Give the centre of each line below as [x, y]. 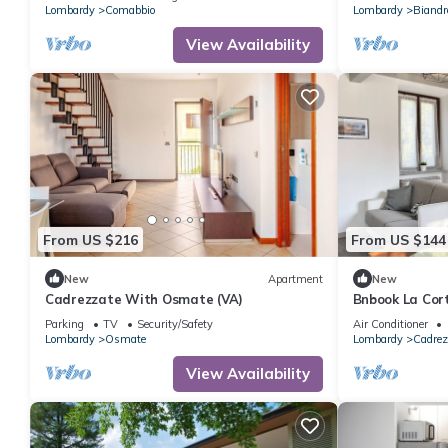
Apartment [295, 278]
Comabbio [130, 9]
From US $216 [90, 239]
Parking [64, 324]
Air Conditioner [390, 324]
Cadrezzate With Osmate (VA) [144, 299]
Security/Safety [175, 324]
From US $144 [398, 239]
